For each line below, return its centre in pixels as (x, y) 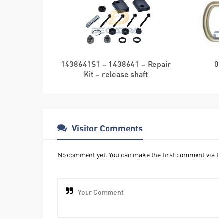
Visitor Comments (107, 128)
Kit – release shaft (116, 74)
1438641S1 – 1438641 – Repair (116, 64)
